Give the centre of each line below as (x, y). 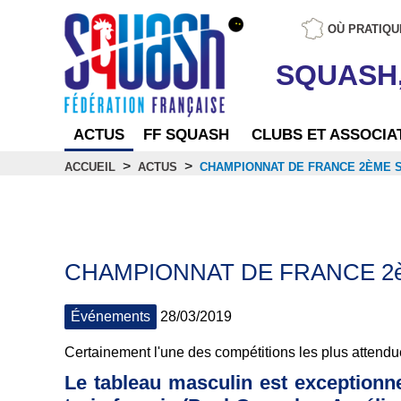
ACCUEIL (90, 166)
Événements (111, 317)
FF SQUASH (186, 134)
